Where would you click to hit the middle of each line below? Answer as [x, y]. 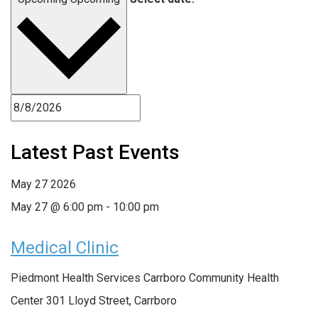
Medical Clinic [65, 247]
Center [28, 300]
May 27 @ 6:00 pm [57, 207]
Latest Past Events [95, 152]
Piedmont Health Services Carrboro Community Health [145, 278]
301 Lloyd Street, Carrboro [111, 300]
